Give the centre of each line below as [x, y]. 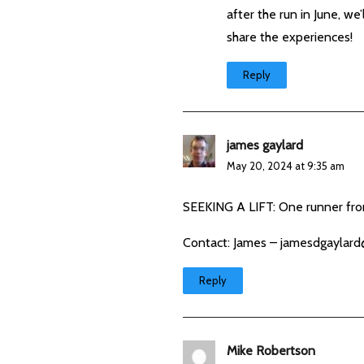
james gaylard [265, 145]
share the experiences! [290, 37]
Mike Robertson [271, 350]
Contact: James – [232, 242]
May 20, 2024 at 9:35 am [286, 165]
